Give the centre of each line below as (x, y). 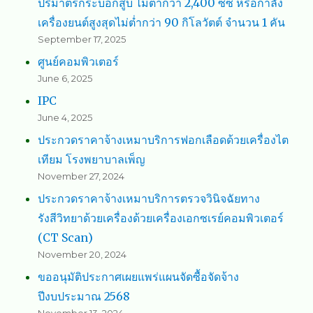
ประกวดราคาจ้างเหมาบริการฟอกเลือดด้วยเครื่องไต (163, 140)
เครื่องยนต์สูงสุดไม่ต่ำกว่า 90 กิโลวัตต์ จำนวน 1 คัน (162, 23)
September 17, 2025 (82, 39)
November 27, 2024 (81, 176)
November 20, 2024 (82, 255)
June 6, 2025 (65, 79)
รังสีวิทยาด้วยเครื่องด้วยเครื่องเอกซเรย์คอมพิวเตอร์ (161, 218)
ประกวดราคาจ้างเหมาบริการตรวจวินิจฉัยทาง (149, 199)
